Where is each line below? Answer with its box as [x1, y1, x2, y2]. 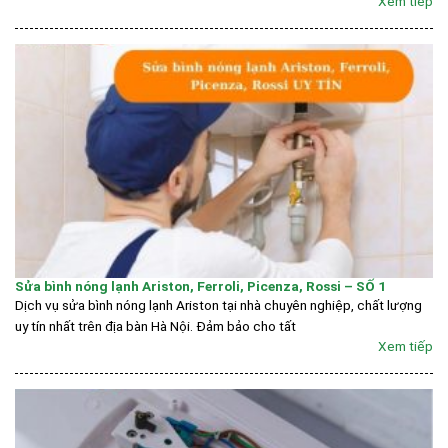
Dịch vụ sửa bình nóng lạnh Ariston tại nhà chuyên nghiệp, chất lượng [15, 296, 422, 313]
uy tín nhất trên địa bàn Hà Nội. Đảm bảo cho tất [15, 317, 296, 334]
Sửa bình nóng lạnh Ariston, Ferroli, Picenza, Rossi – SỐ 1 [15, 277, 386, 294]
